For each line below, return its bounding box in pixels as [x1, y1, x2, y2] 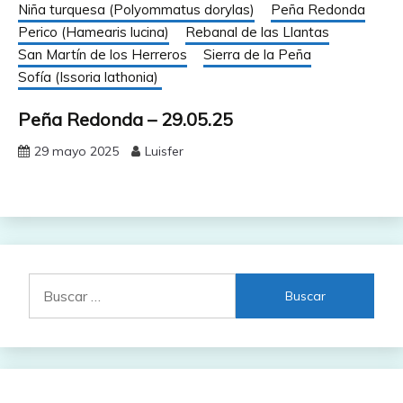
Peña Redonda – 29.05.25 [18, 108, 233, 131]
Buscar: [28, 274, 75, 293]
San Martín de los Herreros [18, 46, 187, 64]
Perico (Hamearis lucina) [18, 23, 169, 41]
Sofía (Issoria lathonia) [18, 68, 162, 86]
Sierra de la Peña [203, 46, 311, 64]
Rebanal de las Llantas [185, 23, 329, 41]
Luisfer [145, 143, 184, 160]
